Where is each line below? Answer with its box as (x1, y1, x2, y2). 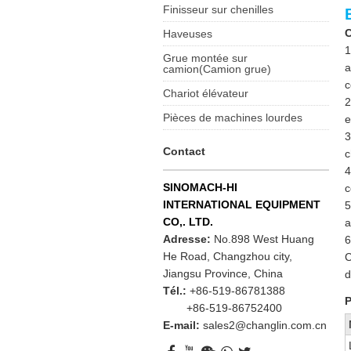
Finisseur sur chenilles (163, 3, 274, 16)
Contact (163, 145, 206, 157)
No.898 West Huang (214, 233, 315, 245)
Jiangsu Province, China (163, 267, 284, 280)
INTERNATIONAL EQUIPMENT (163, 198, 321, 211)
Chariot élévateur (163, 87, 249, 100)
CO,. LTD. (163, 215, 214, 228)
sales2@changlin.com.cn (203, 319, 327, 331)
